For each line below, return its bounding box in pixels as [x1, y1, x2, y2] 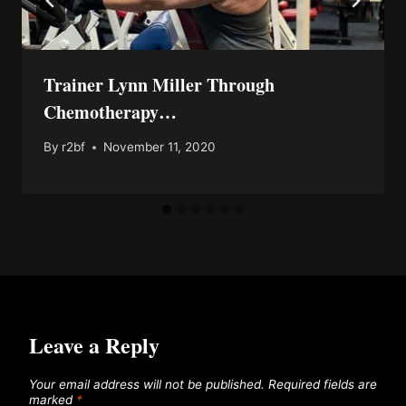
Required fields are [268, 377, 377, 392]
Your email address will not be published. [29, 377, 265, 392]
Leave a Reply [29, 329, 159, 362]
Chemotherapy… [43, 98, 177, 125]
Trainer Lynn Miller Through [43, 71, 275, 98]
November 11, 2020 [103, 140, 217, 155]
